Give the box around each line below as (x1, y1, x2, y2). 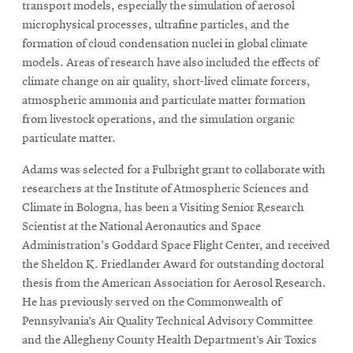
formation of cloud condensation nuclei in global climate (22, 37, 307, 50)
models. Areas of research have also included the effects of (22, 56, 318, 69)
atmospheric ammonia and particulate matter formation (22, 94, 306, 107)
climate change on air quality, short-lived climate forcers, (22, 75, 310, 88)
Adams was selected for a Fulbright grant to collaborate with (22, 163, 325, 176)
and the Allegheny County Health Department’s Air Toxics (22, 333, 317, 347)
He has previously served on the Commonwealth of (22, 295, 281, 309)
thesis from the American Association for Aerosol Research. (22, 277, 326, 290)
